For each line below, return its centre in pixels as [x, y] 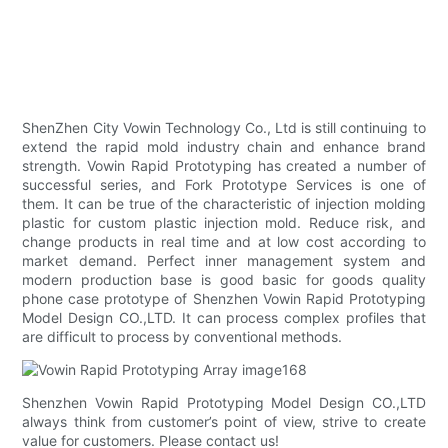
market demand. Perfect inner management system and [224, 261]
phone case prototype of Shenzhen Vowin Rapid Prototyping [224, 299]
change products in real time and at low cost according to [224, 242]
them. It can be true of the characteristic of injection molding [224, 204]
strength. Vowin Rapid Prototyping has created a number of [224, 166]
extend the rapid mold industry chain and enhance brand [224, 147]
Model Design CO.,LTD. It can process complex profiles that [224, 318]
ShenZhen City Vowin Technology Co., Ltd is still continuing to [224, 128]
